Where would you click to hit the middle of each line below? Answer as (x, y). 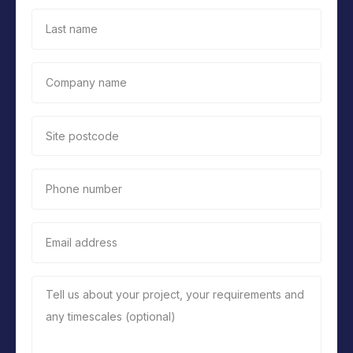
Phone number (84, 189)
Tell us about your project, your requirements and (175, 295)
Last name (72, 28)
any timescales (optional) (111, 317)
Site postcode (82, 136)
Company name (86, 82)
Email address (82, 243)
